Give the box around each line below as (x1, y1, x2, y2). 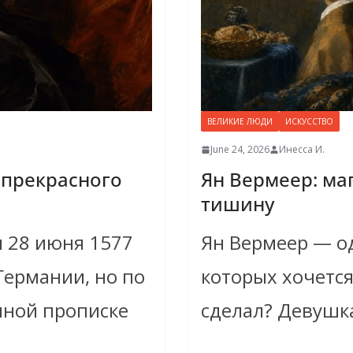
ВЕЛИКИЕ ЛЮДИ (206, 116, 273, 128)
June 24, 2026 (210, 143, 269, 157)
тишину (200, 191, 274, 217)
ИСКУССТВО (284, 116, 333, 128)
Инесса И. (278, 143, 325, 157)
